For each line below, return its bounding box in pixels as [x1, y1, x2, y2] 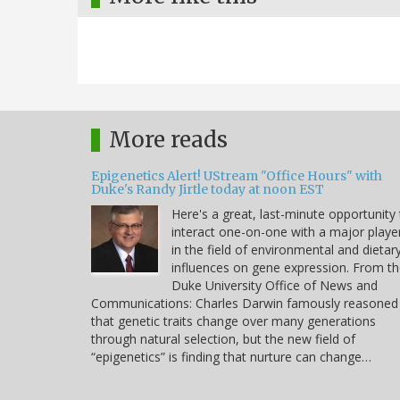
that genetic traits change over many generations [91, 312, 376, 330]
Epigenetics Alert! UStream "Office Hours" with [91, 168, 382, 185]
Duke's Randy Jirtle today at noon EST [91, 181, 324, 198]
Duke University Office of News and [171, 277, 378, 295]
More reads [109, 126, 228, 154]
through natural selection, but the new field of [91, 330, 355, 348]
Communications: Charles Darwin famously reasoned [91, 295, 398, 312]
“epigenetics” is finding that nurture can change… [91, 348, 371, 366]
